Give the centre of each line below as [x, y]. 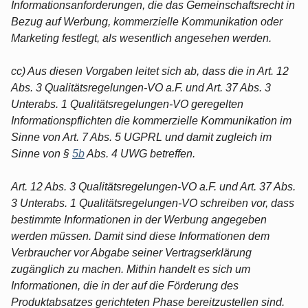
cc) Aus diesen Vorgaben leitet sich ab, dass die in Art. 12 [150, 71]
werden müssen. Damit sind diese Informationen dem [140, 236]
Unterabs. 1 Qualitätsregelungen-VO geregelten [127, 104]
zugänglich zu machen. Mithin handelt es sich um [131, 269]
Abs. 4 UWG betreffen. [140, 153]
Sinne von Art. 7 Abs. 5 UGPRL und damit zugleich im [141, 137]
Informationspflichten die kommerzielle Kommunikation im [151, 120]
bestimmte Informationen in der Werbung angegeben [139, 219]
